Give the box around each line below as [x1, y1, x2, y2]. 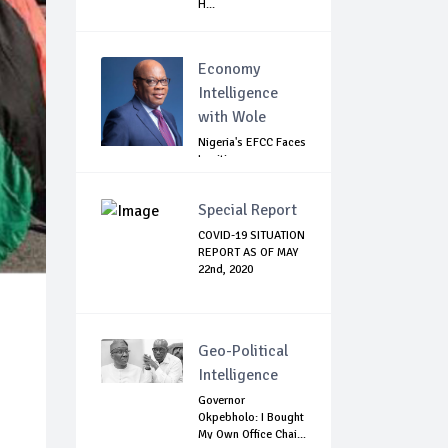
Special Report [198, 200, 297, 221]
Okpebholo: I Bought [198, 410, 304, 426]
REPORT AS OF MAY [198, 245, 298, 261]
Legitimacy [198, 152, 254, 168]
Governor [198, 393, 245, 409]
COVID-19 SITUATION [198, 228, 305, 244]
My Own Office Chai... [198, 427, 306, 443]
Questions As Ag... [198, 169, 292, 185]
